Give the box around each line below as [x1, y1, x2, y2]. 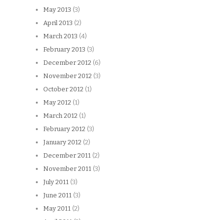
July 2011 [43, 178, 69, 186]
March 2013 [43, 32, 78, 40]
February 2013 [43, 45, 85, 53]
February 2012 [43, 125, 85, 133]
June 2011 [43, 191, 72, 199]
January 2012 [43, 138, 82, 146]
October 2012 [43, 85, 83, 93]
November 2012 [43, 72, 92, 80]
